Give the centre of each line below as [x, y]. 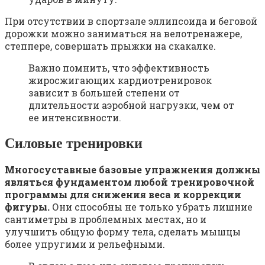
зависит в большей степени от [104, 93]
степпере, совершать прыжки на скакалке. [110, 46]
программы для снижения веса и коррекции [123, 195]
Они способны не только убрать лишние [151, 207]
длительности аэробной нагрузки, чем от [131, 105]
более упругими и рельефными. [85, 244]
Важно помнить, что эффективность [119, 68]
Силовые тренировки [74, 143]
